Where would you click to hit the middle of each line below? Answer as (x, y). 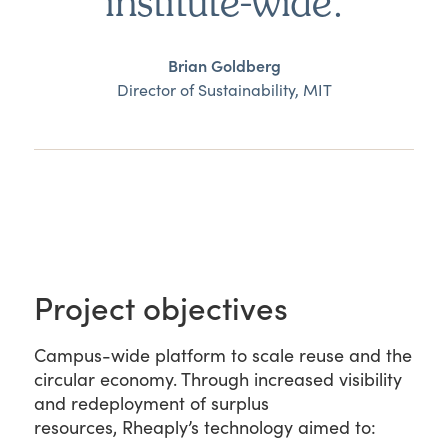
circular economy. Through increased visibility (218, 379)
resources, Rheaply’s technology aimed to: (205, 427)
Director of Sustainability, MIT (224, 90)
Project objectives (161, 306)
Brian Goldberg (224, 65)
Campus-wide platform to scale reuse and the (223, 355)
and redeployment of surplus (151, 403)
